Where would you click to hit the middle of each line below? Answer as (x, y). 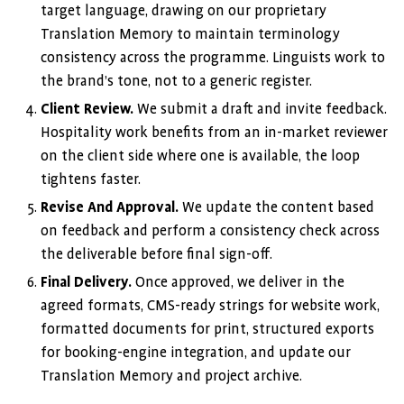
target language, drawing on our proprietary (184, 11)
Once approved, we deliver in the (238, 282)
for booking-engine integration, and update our (196, 353)
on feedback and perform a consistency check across (210, 231)
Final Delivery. (86, 282)
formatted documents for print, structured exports (207, 329)
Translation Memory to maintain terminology (190, 34)
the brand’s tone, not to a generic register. (176, 81)
